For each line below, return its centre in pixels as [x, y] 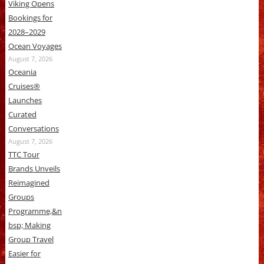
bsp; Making [29, 225]
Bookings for [30, 18]
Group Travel [31, 239]
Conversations [33, 128]
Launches [25, 100]
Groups [21, 197]
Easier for [24, 253]
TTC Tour [24, 154]
